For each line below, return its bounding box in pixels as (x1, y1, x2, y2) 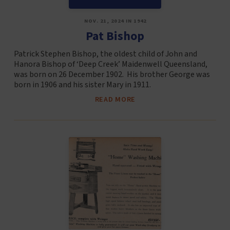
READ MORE (94, 94, 136, 105)
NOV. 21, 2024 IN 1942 (84, 17, 147, 25)
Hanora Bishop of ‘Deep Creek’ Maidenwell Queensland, (13, 59, 207, 70)
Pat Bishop (85, 27, 144, 46)
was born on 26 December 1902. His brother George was (13, 69, 210, 81)
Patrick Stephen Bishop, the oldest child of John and (13, 48, 197, 60)
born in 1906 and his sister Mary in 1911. (13, 79, 151, 91)
